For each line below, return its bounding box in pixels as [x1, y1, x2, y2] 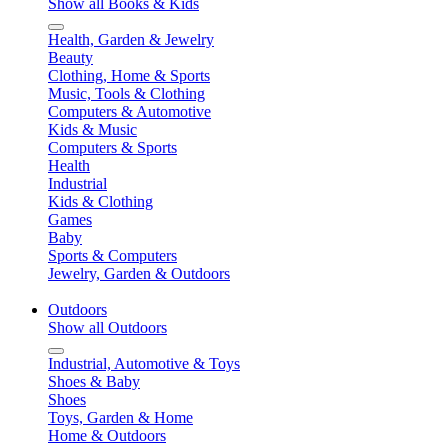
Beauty [48, 49, 93, 66]
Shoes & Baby [48, 373, 140, 390]
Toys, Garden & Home [48, 409, 193, 426]
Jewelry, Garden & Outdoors [48, 265, 230, 282]
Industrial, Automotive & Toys [48, 355, 240, 372]
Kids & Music [48, 121, 137, 138]
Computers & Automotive [48, 103, 211, 120]
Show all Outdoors [48, 319, 167, 336]
